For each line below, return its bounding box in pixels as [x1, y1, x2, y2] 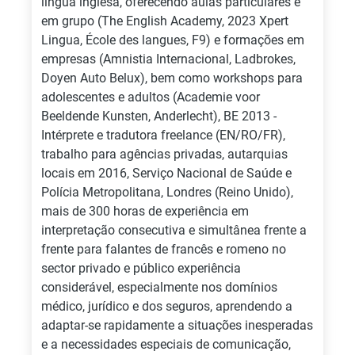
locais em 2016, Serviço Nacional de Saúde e [41, 166, 292, 181]
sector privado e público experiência [41, 261, 241, 276]
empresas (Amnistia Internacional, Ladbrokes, [41, 52, 296, 67]
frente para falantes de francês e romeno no [41, 242, 286, 257]
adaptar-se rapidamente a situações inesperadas [41, 318, 313, 333]
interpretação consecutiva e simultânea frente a [41, 223, 307, 238]
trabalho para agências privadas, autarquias [41, 147, 288, 162]
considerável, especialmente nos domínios [41, 280, 277, 295]
